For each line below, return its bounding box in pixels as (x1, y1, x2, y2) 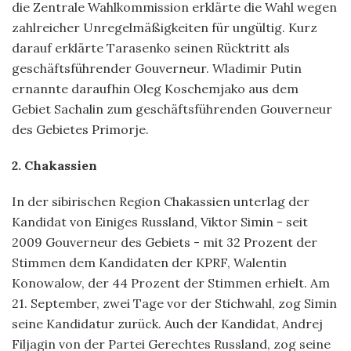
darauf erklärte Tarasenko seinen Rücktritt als (12, 39, 290, 56)
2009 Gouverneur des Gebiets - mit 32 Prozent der (12, 233, 317, 250)
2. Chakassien (12, 157, 97, 173)
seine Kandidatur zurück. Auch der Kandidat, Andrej (12, 315, 323, 331)
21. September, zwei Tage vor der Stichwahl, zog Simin (12, 295, 337, 311)
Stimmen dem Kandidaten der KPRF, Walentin (12, 254, 287, 270)
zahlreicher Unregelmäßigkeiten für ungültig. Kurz (12, 19, 317, 35)
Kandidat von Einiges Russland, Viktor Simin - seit (12, 213, 308, 230)
